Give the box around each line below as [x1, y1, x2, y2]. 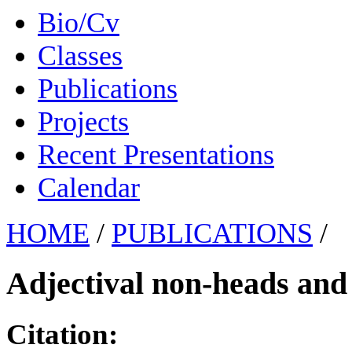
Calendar [38, 171, 140, 203]
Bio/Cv [38, 6, 119, 38]
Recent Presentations [38, 138, 274, 170]
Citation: [6, 317, 118, 350]
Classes [38, 39, 123, 71]
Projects [38, 105, 129, 137]
